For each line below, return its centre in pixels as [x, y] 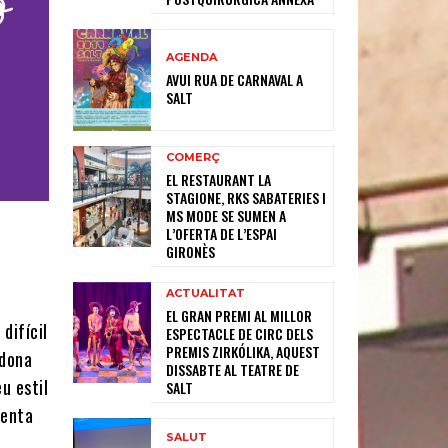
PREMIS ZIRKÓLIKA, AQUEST [243, 351]
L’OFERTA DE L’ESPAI [222, 233]
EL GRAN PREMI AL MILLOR [239, 315]
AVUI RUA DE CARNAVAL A [235, 80]
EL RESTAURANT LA [219, 179]
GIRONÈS [191, 251]
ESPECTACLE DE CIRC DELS [240, 333]
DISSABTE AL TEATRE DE [233, 369]
